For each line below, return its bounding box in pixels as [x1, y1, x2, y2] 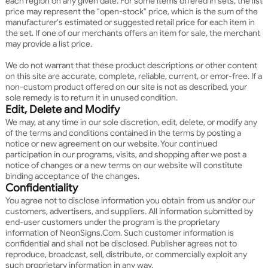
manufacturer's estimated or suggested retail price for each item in [5, 16, 255, 28]
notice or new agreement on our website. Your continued [5, 138, 217, 149]
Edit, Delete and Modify [5, 102, 120, 116]
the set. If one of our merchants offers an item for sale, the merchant [5, 27, 260, 38]
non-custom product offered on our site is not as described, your [5, 81, 247, 92]
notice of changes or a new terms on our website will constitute [5, 159, 242, 170]
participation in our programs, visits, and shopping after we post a [5, 148, 246, 160]
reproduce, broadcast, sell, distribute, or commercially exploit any [5, 248, 247, 260]
